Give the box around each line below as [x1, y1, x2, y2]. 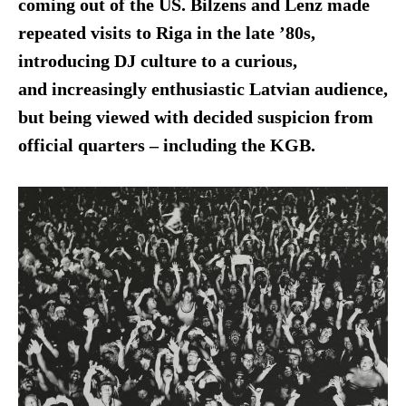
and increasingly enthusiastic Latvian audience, [17, 79, 388, 99]
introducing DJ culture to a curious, [17, 51, 297, 71]
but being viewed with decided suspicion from [17, 107, 373, 127]
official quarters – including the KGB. [17, 135, 320, 155]
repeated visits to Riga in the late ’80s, [17, 23, 315, 43]
